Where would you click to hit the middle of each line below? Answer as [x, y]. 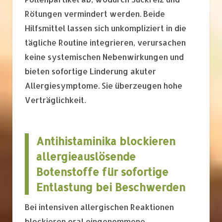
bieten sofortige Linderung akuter [90, 71]
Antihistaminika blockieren [106, 141]
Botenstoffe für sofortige [102, 171]
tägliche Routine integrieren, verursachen [105, 43]
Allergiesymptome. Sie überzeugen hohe [104, 86]
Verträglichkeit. [55, 100]
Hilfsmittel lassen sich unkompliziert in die [106, 28]
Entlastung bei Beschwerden [111, 187]
